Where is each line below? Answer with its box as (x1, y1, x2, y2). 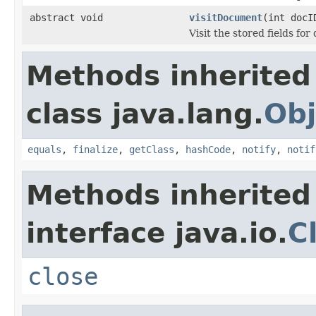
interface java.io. (26, 217, 288, 249)
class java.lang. (26, 97, 264, 130)
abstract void (30, 11, 103, 23)
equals (28, 143, 61, 155)
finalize (73, 143, 118, 155)
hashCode (186, 143, 231, 155)
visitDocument (189, 11, 262, 23)
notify (242, 143, 276, 155)
